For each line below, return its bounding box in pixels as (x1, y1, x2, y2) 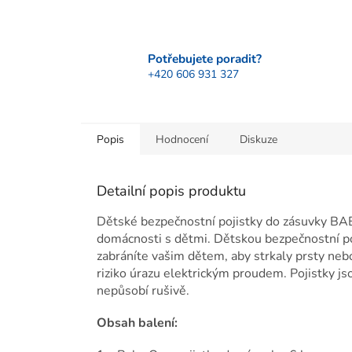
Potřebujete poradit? (148, 49, 262, 67)
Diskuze (240, 132, 277, 148)
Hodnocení (156, 132, 208, 148)
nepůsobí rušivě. (97, 282, 189, 300)
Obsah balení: (97, 314, 178, 332)
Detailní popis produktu (97, 181, 246, 201)
